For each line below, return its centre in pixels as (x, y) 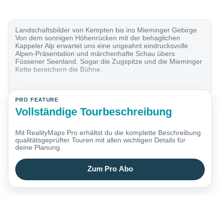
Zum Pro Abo (110, 169)
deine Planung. (39, 148)
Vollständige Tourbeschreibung (94, 111)
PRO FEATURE (37, 100)
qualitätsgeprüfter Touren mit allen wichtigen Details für (101, 140)
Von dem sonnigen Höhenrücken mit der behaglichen (98, 38)
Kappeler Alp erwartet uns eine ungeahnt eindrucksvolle (102, 46)
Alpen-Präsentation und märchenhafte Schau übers (95, 54)
